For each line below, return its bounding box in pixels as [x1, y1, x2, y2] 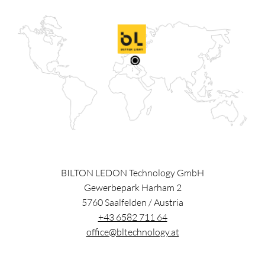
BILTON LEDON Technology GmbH [61, 167, 204, 179]
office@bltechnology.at [86, 226, 179, 238]
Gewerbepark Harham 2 [83, 182, 182, 193]
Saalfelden [105, 196, 147, 208]
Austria [154, 196, 183, 208]
